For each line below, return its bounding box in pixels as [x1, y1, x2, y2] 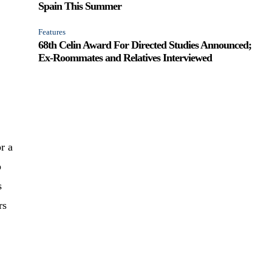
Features [38, 27, 66, 36]
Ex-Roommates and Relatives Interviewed [38, 51, 212, 64]
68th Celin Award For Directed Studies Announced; [38, 38, 252, 51]
